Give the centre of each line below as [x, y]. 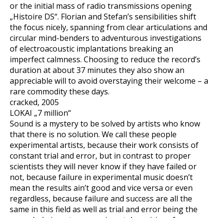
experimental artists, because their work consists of [104, 145]
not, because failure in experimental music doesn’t [101, 177]
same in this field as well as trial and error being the [104, 209]
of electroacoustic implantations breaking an [91, 49]
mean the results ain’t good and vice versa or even [101, 188]
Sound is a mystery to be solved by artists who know [105, 124]
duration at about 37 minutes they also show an [97, 70]
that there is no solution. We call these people [93, 134]
